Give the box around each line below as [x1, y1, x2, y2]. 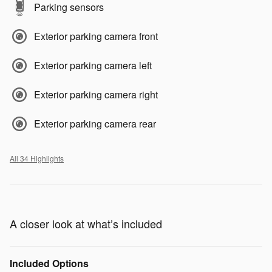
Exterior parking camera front [34, 29, 158, 44]
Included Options [10, 256, 89, 271]
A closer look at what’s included [10, 216, 162, 232]
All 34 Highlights [10, 153, 64, 164]
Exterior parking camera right [34, 87, 158, 102]
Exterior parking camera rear [34, 117, 156, 131]
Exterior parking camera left [34, 58, 152, 73]
